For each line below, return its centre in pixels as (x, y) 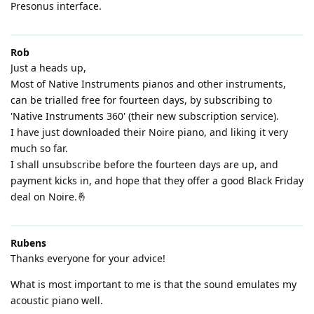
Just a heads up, (48, 67)
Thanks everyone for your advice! (88, 258)
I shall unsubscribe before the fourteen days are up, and (144, 164)
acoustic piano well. (57, 300)
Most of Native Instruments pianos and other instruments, (148, 83)
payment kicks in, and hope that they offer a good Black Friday (157, 180)
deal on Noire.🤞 (49, 196)
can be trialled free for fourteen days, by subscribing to (141, 100)
